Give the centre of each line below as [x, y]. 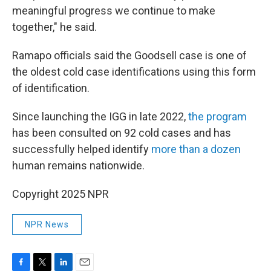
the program [217, 116]
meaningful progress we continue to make [114, 11]
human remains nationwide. [78, 165]
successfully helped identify [82, 149]
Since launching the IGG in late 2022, [100, 116]
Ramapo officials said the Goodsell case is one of [129, 55]
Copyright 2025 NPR [60, 194]
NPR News [47, 224]
